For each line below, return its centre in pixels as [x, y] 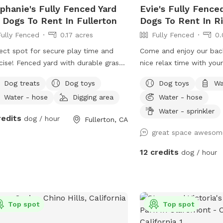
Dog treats [22, 83]
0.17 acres [76, 35]
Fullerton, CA [107, 119]
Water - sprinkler [187, 111]
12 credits [160, 152]
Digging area [93, 97]
